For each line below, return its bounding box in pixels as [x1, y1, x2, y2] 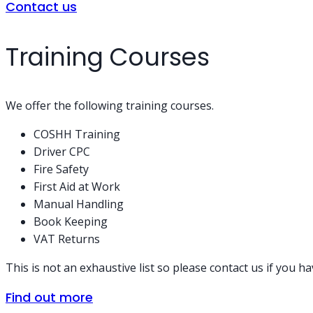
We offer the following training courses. [6, 97, 214, 113]
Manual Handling [34, 196, 124, 212]
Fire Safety [34, 161, 89, 177]
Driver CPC [34, 143, 90, 159]
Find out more [6, 288, 93, 306]
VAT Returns [34, 231, 100, 247]
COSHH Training [34, 126, 120, 142]
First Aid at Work [34, 178, 120, 194]
